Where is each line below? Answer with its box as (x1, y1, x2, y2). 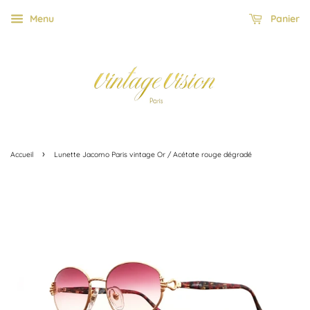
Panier (268, 12, 300, 26)
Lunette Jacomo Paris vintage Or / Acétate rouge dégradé (54, 149, 252, 160)
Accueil (10, 149, 33, 160)
